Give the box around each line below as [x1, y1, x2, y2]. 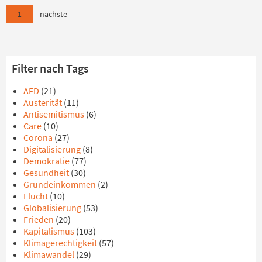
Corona [23, 132, 54, 144]
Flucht [23, 190, 50, 202]
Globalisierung [23, 202, 83, 214]
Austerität [23, 96, 64, 109]
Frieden [23, 213, 56, 226]
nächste [40, 9, 67, 20]
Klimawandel [23, 249, 76, 261]
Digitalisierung [23, 143, 82, 156]
